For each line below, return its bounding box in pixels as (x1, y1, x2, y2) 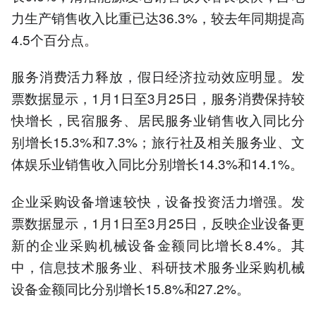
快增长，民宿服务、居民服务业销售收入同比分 (11, 110, 305, 130)
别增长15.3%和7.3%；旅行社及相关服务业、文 (11, 132, 305, 152)
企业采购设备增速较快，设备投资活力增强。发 (11, 190, 305, 210)
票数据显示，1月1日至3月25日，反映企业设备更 (11, 212, 305, 232)
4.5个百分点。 (11, 30, 97, 49)
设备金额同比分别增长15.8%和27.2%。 (11, 278, 250, 298)
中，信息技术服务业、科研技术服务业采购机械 (11, 256, 305, 276)
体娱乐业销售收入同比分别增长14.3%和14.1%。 (11, 154, 303, 174)
